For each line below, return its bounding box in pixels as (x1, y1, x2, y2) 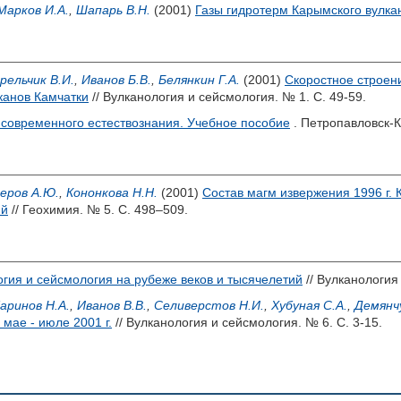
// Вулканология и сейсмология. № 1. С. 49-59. (89, 90, 366, 104)
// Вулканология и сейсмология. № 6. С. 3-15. (112, 315, 382, 329)
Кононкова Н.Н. (66, 185, 158, 200)
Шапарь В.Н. (76, 3, 150, 17)
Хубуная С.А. (271, 298, 347, 312)
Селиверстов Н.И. (154, 298, 264, 312)
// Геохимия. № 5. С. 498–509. (8, 202, 188, 217)
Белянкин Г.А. (158, 73, 240, 87)
